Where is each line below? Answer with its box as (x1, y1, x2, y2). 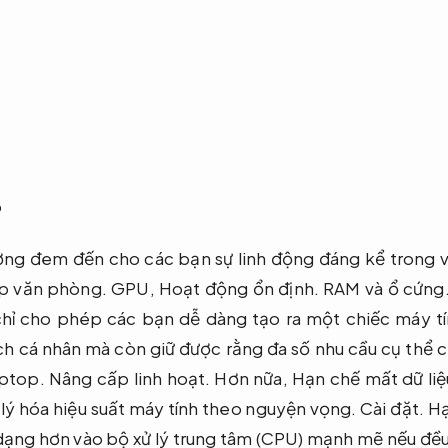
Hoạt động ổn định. (159, 276, 319, 299)
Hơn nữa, (210, 366, 293, 389)
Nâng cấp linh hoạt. (49, 366, 211, 389)
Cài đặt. (360, 396, 424, 419)
